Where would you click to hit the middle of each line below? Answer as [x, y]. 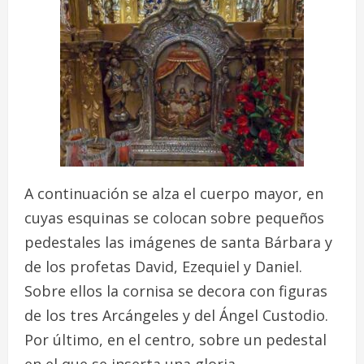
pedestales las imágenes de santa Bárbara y [178, 242]
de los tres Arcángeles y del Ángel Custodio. [176, 315]
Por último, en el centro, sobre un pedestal [175, 339]
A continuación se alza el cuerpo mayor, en [174, 193]
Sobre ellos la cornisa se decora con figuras [176, 290]
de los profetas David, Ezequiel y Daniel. [163, 266]
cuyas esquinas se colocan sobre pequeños [174, 217]
